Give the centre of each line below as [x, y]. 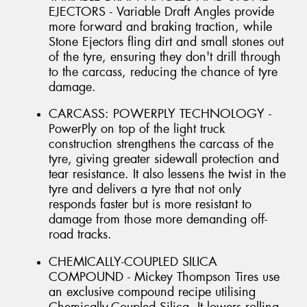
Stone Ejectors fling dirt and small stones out [166, 41]
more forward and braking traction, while [160, 26]
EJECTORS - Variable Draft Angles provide [161, 11]
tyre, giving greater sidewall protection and [164, 159]
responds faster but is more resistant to [150, 205]
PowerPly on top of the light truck [137, 129]
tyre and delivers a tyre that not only [145, 189]
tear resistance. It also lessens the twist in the [167, 174]
